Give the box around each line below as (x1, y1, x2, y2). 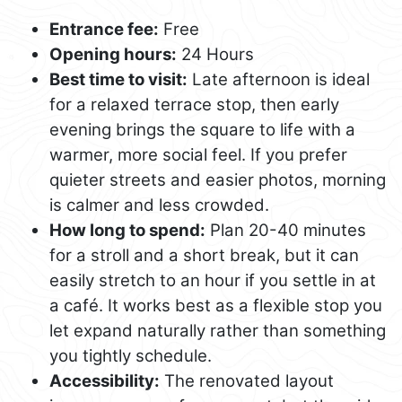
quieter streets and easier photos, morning (49, 170, 386, 191)
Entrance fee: (49, 19, 159, 40)
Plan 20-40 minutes (205, 220, 366, 241)
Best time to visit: (49, 69, 188, 91)
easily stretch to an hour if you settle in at (49, 270, 376, 292)
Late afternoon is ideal (188, 69, 370, 91)
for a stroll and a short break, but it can (49, 245, 359, 267)
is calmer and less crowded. (49, 195, 269, 216)
